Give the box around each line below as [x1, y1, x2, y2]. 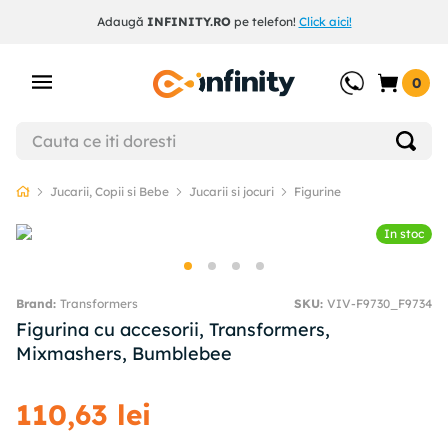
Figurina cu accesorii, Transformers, [16, 318, 330, 342]
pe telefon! [230, 14, 299, 29]
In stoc [384, 226, 424, 242]
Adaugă [96, 14, 147, 29]
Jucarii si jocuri [189, 184, 274, 199]
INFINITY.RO [146, 14, 231, 29]
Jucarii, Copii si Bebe [50, 184, 169, 199]
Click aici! [298, 14, 352, 29]
